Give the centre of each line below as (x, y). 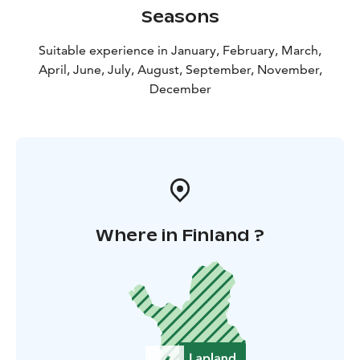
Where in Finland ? (180, 236)
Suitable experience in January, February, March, (180, 51)
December (180, 89)
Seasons (180, 17)
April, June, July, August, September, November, (180, 70)
